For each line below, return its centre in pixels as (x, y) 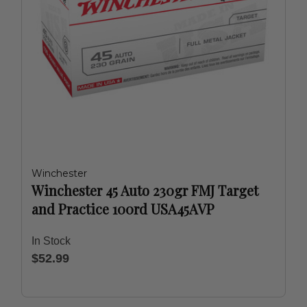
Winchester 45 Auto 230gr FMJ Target (145, 190)
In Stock (51, 241)
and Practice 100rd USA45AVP (123, 209)
